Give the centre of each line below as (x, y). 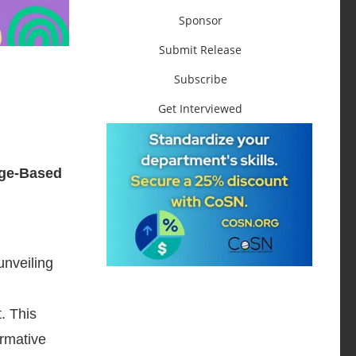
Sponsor (200, 20)
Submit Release (201, 49)
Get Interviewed (201, 108)
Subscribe (200, 79)
